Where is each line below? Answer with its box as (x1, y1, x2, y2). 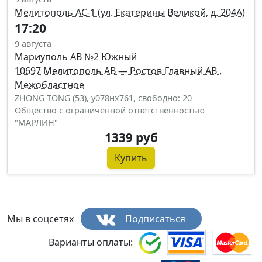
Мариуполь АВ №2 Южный (15, 50, 137, 63)
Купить (115, 151, 147, 164)
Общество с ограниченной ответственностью (15, 104, 205, 116)
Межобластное (15, 78, 84, 91)
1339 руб (104, 129, 158, 146)
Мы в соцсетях (7, 212, 74, 226)
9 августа (15, 37, 51, 49)
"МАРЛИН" (15, 116, 58, 128)
